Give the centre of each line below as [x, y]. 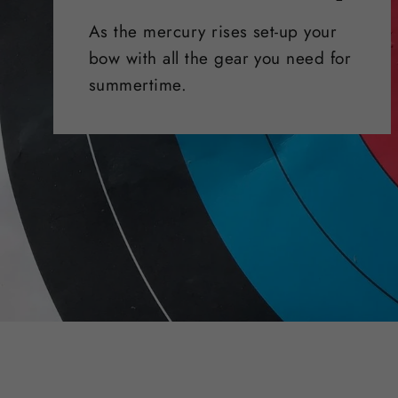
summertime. [138, 84]
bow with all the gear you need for [220, 58]
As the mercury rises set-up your [213, 31]
